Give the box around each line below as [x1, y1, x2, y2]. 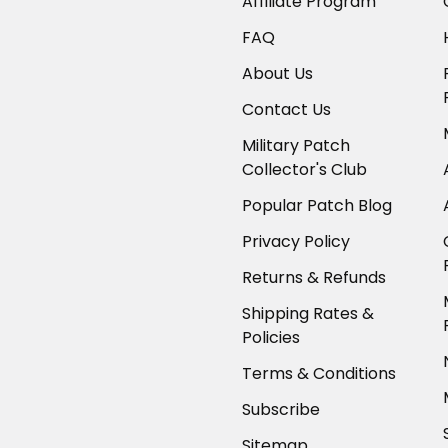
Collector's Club [242, 158, 367, 182]
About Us [242, 62, 313, 86]
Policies [242, 326, 300, 350]
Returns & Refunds [242, 266, 386, 290]
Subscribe [242, 398, 320, 422]
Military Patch [242, 134, 350, 158]
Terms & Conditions [242, 362, 396, 386]
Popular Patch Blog [242, 194, 392, 218]
